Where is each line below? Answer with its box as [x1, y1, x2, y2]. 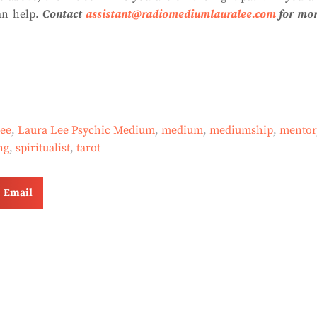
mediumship [209, 123, 273, 137]
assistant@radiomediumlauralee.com [85, 7, 276, 21]
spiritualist [16, 141, 70, 155]
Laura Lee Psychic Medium [18, 123, 155, 137]
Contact [42, 7, 86, 21]
